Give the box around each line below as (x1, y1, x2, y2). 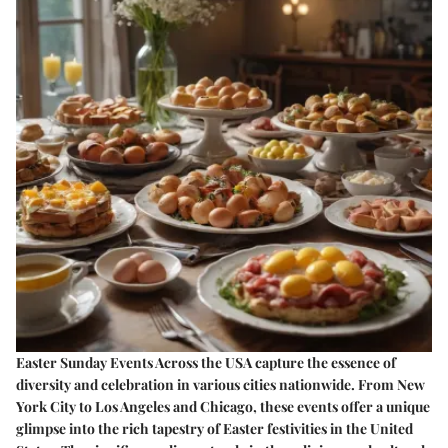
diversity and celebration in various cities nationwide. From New (16, 374, 425, 394)
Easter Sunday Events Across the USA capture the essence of (16, 352, 396, 372)
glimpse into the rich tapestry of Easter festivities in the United (16, 418, 413, 438)
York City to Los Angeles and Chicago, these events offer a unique (16, 396, 430, 416)
